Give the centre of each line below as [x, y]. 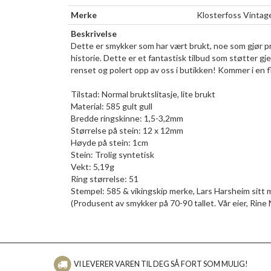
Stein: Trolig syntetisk [113, 154]
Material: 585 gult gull [112, 106]
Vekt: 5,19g [93, 166]
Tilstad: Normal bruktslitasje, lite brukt [143, 94]
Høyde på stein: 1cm [109, 142]
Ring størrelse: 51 [105, 178]
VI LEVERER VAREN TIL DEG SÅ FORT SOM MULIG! [161, 264]
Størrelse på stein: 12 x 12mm [127, 130]
